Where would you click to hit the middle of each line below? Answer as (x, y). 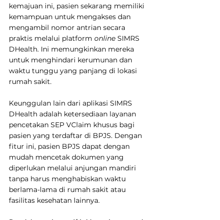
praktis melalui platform (52, 38)
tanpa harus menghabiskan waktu (68, 179)
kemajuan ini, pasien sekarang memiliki (78, 6)
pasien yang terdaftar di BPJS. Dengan (76, 135)
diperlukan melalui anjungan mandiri (73, 168)
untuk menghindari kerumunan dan (71, 60)
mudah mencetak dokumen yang (67, 157)
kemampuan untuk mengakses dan (71, 16)
